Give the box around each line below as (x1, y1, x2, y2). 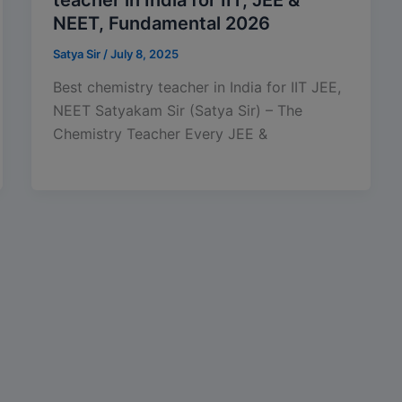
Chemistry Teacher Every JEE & (52, 125, 267, 144)
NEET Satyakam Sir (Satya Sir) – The (52, 101, 302, 120)
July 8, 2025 (109, 46, 179, 61)
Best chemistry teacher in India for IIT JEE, (52, 78, 341, 97)
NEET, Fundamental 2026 (52, 12, 270, 34)
